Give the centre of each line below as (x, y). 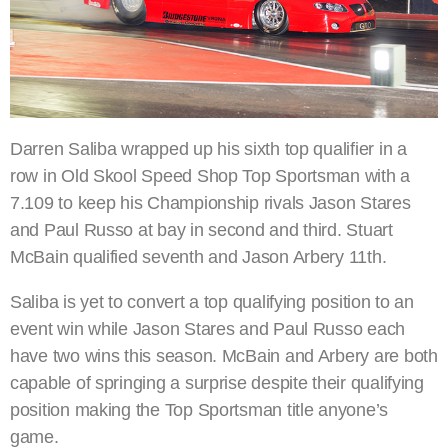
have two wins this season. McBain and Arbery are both (224, 356)
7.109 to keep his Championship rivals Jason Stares (210, 203)
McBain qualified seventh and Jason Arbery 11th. (198, 257)
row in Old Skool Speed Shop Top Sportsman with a (210, 176)
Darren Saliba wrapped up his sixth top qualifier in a (208, 149)
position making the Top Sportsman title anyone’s (199, 410)
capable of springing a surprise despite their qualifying (217, 383)
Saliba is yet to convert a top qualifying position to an (212, 302)
